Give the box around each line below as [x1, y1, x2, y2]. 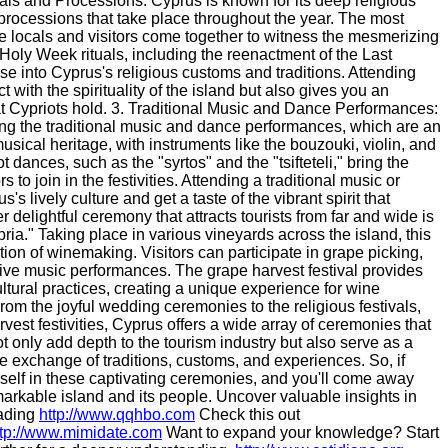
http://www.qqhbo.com [39, 406, 195, 423]
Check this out [195, 406, 300, 423]
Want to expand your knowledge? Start [162, 424, 439, 441]
